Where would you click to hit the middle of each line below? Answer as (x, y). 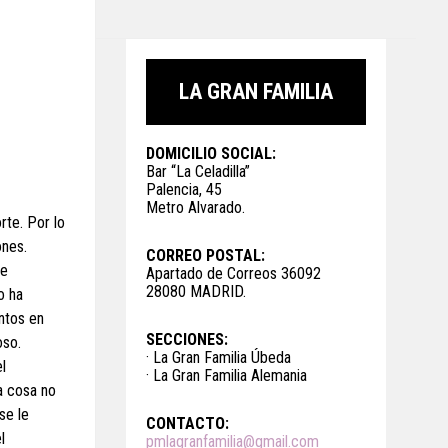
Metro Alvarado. (195, 207)
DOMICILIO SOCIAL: (211, 153)
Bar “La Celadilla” (198, 171)
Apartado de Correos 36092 (233, 273)
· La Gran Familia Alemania (226, 375)
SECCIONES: (187, 339)
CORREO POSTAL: (205, 255)
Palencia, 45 (184, 189)
